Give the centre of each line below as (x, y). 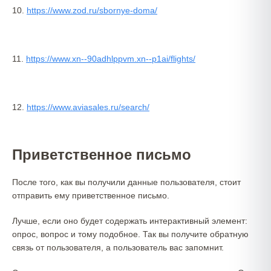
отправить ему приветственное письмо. (91, 195)
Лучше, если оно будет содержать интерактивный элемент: (130, 221)
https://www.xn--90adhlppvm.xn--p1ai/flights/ (111, 59)
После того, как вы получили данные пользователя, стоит (126, 182)
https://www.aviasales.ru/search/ (88, 107)
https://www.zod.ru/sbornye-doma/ (92, 10)
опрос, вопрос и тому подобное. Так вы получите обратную (130, 234)
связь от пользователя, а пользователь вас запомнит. (118, 247)
